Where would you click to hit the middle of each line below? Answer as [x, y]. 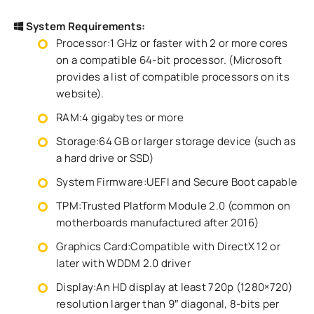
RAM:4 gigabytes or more [120, 117]
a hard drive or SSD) [105, 158]
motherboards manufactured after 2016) [158, 223]
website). [80, 94]
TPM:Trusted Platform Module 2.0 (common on [173, 206]
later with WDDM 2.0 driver [123, 263]
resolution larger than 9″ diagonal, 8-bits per [168, 304]
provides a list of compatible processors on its [173, 77]
